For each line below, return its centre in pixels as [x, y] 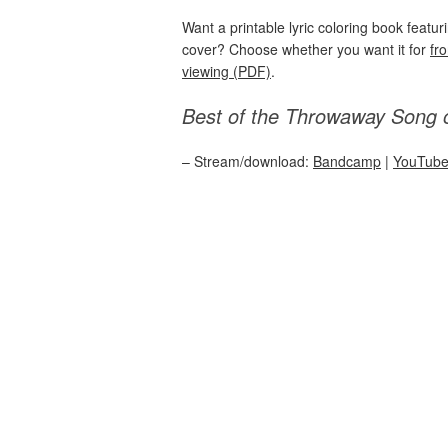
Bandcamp [347, 161]
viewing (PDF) [226, 71]
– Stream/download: [247, 161]
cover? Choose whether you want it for [306, 49]
